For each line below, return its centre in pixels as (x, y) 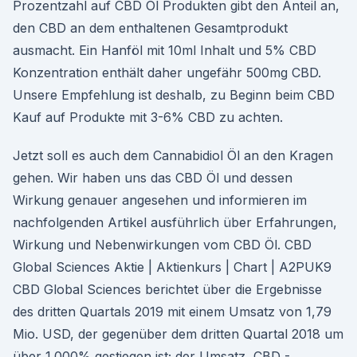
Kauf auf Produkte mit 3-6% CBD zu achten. (148, 117)
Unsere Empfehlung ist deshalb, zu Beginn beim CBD (174, 95)
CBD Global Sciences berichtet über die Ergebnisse (167, 289)
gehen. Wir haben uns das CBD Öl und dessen (153, 178)
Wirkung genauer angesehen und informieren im (160, 200)
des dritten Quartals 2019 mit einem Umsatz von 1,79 (172, 312)
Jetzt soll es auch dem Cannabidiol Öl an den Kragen (173, 155)
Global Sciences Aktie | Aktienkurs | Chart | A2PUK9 (172, 267)
